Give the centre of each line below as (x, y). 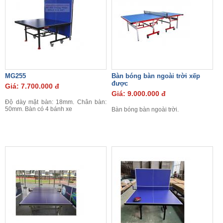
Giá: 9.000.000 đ (139, 94)
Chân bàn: (92, 102)
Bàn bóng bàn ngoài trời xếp (156, 76)
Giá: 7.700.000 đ (32, 86)
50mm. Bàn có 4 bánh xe (39, 109)
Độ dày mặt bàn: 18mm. (41, 102)
